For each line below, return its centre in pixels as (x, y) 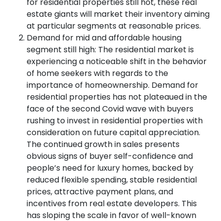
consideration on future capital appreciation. (113, 132)
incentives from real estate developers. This (112, 203)
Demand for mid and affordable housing (104, 37)
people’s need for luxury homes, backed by (110, 168)
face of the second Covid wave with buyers (110, 109)
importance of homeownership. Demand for (112, 85)
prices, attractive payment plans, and (100, 191)
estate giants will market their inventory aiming (118, 14)
